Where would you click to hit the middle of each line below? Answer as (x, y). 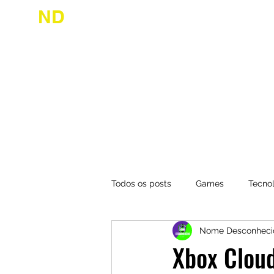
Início (230, 30)
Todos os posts (141, 183)
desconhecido (52, 33)
